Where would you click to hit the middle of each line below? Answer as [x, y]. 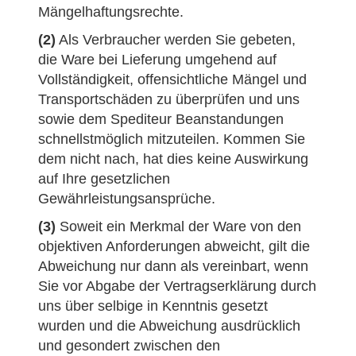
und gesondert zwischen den [129, 346]
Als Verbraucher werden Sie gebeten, [176, 40]
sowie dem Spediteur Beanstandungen [161, 119]
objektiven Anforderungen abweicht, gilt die [174, 246]
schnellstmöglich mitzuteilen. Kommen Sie [172, 139]
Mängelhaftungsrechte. [111, 12]
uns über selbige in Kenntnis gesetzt [153, 306]
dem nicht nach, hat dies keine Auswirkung [173, 159]
